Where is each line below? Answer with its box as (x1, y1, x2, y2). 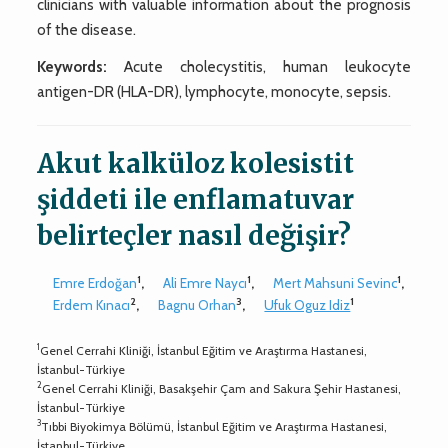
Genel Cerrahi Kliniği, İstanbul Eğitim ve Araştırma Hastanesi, (40, 342, 368, 358)
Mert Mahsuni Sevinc (273, 274, 398, 291)
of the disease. (37, 20, 137, 39)
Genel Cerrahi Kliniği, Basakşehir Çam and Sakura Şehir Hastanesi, (42, 380, 402, 396)
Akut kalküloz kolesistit (37, 146, 355, 180)
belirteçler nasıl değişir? (37, 218, 352, 252)
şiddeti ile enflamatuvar (37, 182, 355, 216)
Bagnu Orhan (158, 296, 237, 313)
